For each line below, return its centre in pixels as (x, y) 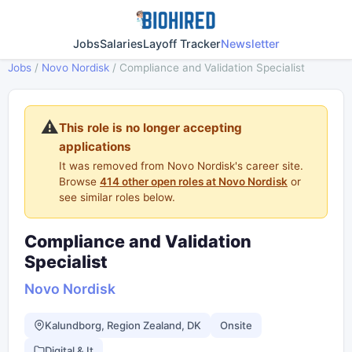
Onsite (236, 325)
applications (95, 147)
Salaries (121, 44)
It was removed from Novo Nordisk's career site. (181, 166)
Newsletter (250, 44)
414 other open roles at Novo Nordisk (194, 181)
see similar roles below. (117, 197)
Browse (79, 181)
